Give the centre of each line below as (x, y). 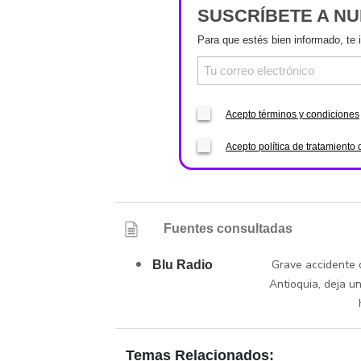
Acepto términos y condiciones (293, 114)
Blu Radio (183, 264)
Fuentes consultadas (228, 228)
